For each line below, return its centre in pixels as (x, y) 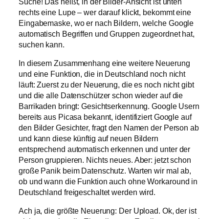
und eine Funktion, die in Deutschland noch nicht (102, 74)
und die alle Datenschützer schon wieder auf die (101, 96)
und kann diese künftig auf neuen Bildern (88, 139)
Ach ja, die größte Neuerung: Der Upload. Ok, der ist (108, 211)
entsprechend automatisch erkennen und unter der (105, 149)
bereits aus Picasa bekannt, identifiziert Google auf (105, 117)
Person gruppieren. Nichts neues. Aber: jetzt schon (105, 160)
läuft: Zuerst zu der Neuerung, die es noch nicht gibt (106, 85)
